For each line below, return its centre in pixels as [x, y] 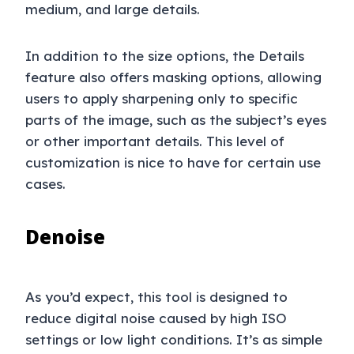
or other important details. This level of [155, 141]
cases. [45, 184]
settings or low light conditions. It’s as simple [174, 340]
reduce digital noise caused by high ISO [156, 318]
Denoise [65, 237]
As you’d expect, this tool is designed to [156, 297]
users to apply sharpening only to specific [162, 99]
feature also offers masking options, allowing [173, 77]
